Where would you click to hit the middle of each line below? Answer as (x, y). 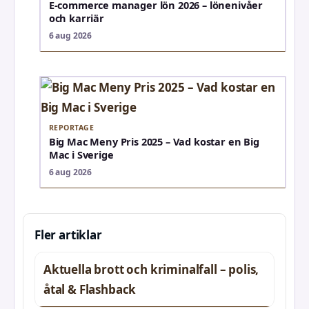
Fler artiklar (68, 235)
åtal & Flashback (90, 289)
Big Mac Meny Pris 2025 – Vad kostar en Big (154, 141)
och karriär (76, 18)
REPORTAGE (71, 127)
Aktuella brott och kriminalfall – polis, (151, 269)
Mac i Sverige (81, 154)
